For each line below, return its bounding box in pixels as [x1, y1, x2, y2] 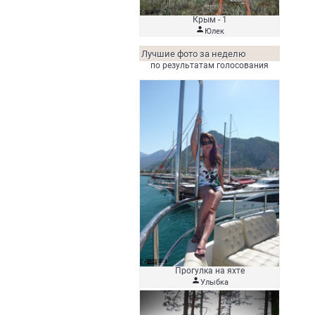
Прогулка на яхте [174, 265, 245, 276]
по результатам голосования [150, 60, 269, 71]
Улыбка [200, 277, 229, 287]
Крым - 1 [192, 15, 227, 25]
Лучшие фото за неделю [141, 49, 246, 60]
